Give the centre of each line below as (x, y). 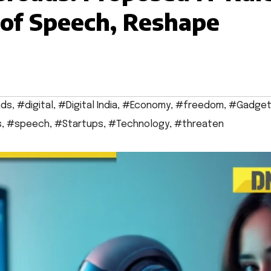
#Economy (146, 106)
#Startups (79, 125)
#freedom (200, 106)
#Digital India (88, 106)
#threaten (199, 125)
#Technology (139, 125)
